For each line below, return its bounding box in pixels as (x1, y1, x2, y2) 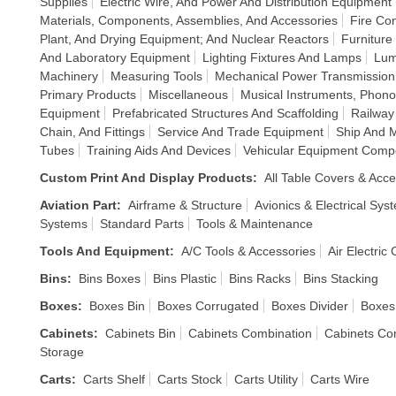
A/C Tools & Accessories (181, 244, 316, 258)
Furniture (341, 32, 392, 46)
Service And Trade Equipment (157, 125, 324, 139)
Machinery (40, 69, 98, 83)
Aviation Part (40, 198, 117, 212)
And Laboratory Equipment (40, 50, 190, 65)
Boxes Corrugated (157, 299, 259, 313)
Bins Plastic (153, 271, 217, 286)
